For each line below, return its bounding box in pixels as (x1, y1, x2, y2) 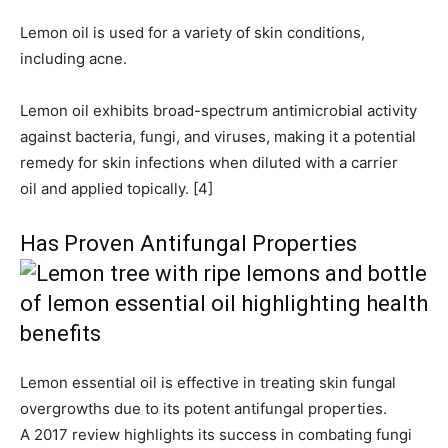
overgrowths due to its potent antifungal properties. (20, 399, 387, 419)
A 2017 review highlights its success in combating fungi (20, 425, 412, 445)
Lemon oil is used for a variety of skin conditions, (20, 23, 365, 43)
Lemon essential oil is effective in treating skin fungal (20, 373, 396, 393)
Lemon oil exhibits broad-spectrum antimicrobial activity (20, 101, 417, 121)
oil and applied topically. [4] (20, 179, 213, 199)
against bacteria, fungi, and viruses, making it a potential (20, 127, 416, 147)
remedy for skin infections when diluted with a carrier (20, 153, 398, 173)
